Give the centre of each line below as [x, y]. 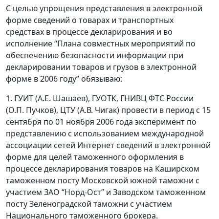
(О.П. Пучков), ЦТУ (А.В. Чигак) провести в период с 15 [108, 110]
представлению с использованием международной [105, 134]
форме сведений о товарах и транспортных [90, 20]
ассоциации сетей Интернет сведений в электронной [108, 145]
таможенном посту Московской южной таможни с [103, 181]
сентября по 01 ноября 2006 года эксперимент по [101, 122]
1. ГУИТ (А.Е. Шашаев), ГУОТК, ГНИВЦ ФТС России [100, 99]
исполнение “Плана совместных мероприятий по [101, 44]
